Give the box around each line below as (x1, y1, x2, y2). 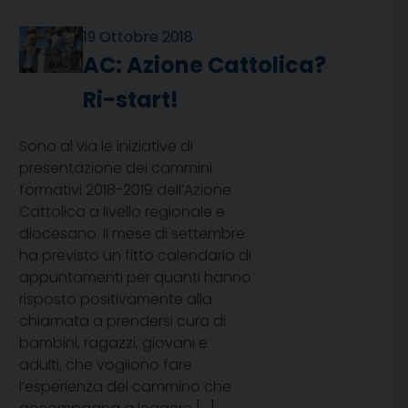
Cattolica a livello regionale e (19, 201, 225, 223)
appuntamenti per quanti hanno (19, 267, 251, 289)
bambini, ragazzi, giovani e (19, 332, 208, 354)
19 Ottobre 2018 (83, 26, 194, 48)
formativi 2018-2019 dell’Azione (19, 179, 231, 201)
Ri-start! (83, 85, 179, 116)
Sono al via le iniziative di (19, 136, 193, 158)
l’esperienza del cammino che (19, 376, 231, 398)
